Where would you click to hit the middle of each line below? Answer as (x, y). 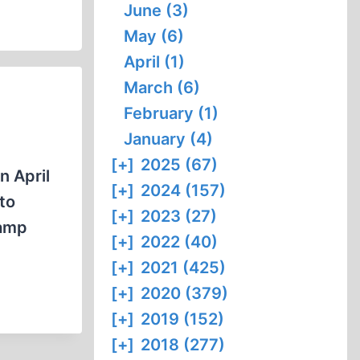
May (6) (154, 36)
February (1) (172, 113)
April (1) (155, 62)
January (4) (169, 139)
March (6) (162, 88)
